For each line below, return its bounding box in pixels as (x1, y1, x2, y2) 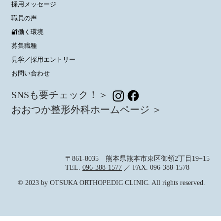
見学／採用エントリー (11, 56, 75, 63)
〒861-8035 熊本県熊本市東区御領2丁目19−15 (65, 155, 210, 163)
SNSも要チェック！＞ (11, 90, 108, 101)
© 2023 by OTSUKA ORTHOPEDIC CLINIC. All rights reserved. (17, 179, 205, 187)
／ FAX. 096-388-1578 (122, 164, 190, 172)
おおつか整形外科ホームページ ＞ (11, 105, 162, 115)
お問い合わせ (11, 70, 50, 77)
